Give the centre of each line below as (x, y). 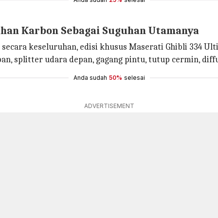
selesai (134, 78)
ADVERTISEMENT (109, 106)
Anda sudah (90, 78)
